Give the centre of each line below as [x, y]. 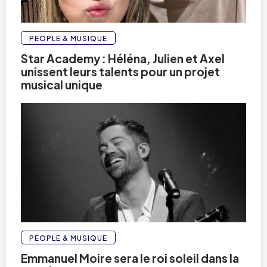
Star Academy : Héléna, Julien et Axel [123, 58]
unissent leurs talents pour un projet [120, 72]
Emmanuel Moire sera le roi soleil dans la [130, 258]
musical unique [62, 85]
